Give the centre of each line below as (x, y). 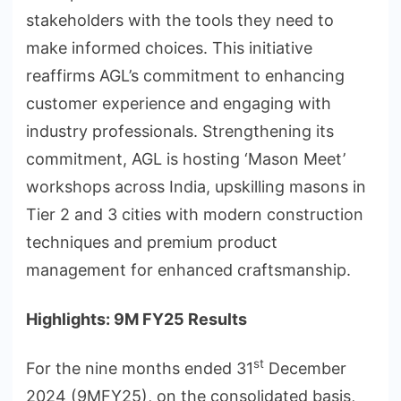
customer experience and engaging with (179, 104)
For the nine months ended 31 (140, 369)
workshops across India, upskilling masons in (196, 187)
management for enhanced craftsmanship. (188, 270)
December (305, 369)
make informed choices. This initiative (169, 48)
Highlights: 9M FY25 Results (137, 320)
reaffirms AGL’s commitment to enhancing (185, 76)
